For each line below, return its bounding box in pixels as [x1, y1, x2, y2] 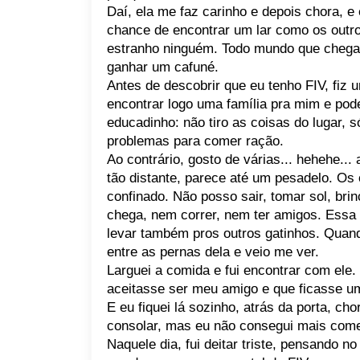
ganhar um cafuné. [107, 59, 219, 75]
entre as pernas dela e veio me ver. [107, 244, 319, 260]
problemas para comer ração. [107, 133, 284, 149]
